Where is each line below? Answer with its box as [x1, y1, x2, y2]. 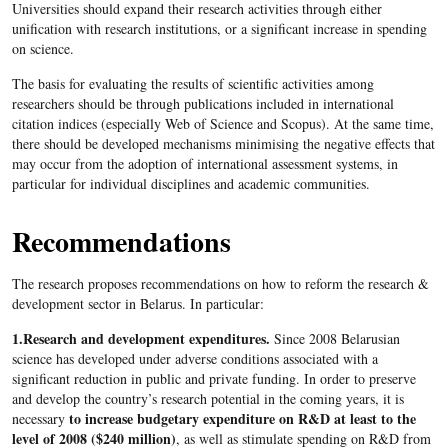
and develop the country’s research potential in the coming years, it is [11, 389, 404, 408]
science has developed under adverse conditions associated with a [11, 349, 378, 368]
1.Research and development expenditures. [11, 328, 270, 349]
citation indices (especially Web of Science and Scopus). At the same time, [11, 114, 434, 133]
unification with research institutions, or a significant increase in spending [11, 19, 427, 38]
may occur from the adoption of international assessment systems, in [11, 154, 398, 173]
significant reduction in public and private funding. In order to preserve [11, 369, 416, 388]
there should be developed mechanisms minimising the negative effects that [11, 134, 435, 153]
